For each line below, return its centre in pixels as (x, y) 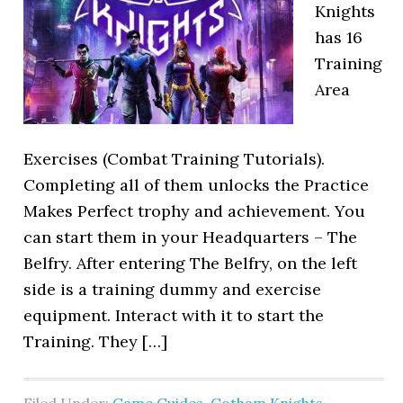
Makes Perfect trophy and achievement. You (195, 211)
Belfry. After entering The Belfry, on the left (191, 263)
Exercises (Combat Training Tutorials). (175, 159)
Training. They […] (96, 341)
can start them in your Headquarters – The (191, 237)
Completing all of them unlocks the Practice (197, 185)
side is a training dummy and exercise (173, 289)
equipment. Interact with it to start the (174, 315)
